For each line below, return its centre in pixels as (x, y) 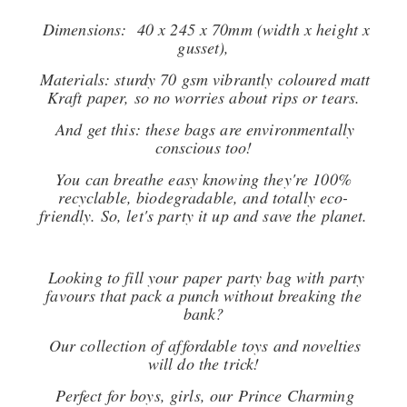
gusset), (203, 47)
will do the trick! (203, 363)
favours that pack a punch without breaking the (203, 295)
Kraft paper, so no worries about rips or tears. (203, 97)
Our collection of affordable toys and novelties (205, 345)
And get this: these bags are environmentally (205, 129)
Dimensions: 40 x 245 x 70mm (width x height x (206, 29)
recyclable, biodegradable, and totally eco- (203, 197)
